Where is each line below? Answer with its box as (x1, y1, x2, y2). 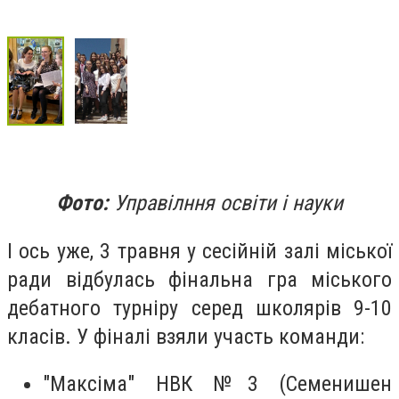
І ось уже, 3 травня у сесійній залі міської (7, 238, 392, 264)
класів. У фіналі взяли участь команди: (7, 323, 364, 349)
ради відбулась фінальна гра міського (7, 266, 392, 292)
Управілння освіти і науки (109, 190, 343, 216)
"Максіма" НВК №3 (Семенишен (43, 371, 392, 397)
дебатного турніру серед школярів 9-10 (7, 295, 392, 321)
